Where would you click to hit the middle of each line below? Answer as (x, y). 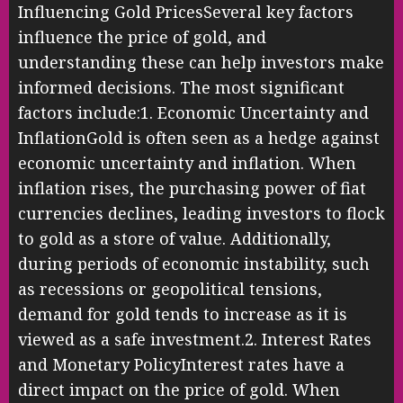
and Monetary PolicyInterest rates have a (181, 364)
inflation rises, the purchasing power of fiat (192, 188)
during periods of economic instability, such (194, 263)
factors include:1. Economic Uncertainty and (193, 112)
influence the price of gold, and (142, 36)
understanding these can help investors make (201, 62)
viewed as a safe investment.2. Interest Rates (195, 339)
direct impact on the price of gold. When (179, 389)
